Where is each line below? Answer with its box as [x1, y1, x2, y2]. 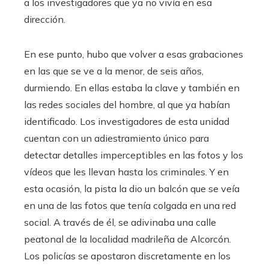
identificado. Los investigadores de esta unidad [24, 115, 229, 128]
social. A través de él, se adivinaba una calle [24, 216, 216, 229]
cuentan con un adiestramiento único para [24, 132, 209, 145]
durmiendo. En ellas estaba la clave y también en [24, 82, 240, 94]
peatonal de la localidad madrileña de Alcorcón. [24, 233, 231, 246]
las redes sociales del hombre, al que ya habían [24, 98, 230, 111]
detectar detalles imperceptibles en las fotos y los [24, 149, 243, 162]
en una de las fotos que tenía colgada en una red [24, 199, 236, 212]
